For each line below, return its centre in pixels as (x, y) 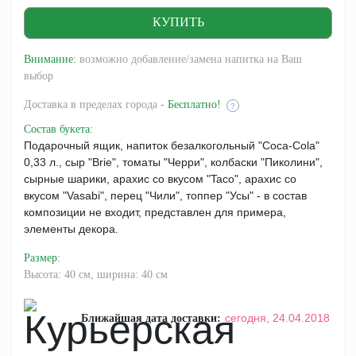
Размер (41, 257)
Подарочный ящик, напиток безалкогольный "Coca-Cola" (172, 145)
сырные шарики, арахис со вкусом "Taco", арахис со (160, 178)
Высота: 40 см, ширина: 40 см (96, 274)
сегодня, (249, 318)
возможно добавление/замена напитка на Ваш (189, 59)
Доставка (47, 104)
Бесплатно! (194, 104)
